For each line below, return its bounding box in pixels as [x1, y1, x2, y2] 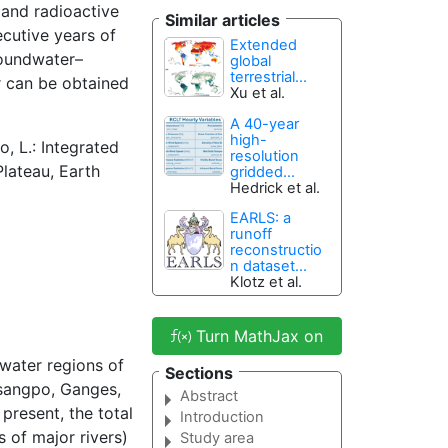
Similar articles [165, 9, 280, 30]
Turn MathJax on [191, 326, 323, 346]
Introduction [179, 408, 264, 427]
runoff [230, 225, 273, 244]
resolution [230, 146, 300, 165]
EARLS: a [230, 209, 292, 228]
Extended [230, 36, 298, 55]
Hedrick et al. [230, 178, 321, 197]
